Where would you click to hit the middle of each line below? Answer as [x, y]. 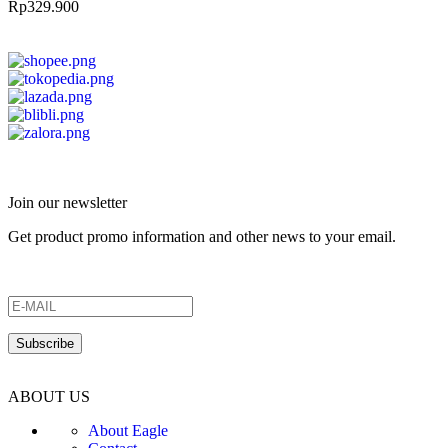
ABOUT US [49, 396]
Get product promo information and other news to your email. [202, 236]
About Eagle [128, 430]
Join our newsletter [67, 202]
